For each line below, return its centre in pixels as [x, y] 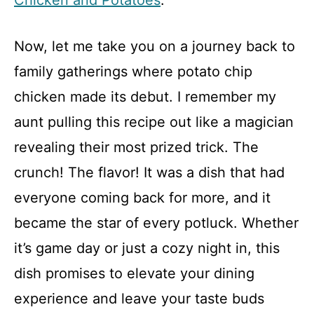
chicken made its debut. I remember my [145, 97]
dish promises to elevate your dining [134, 273]
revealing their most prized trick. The [136, 147]
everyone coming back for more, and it [142, 198]
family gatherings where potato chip [133, 71]
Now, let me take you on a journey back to [155, 46]
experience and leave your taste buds [139, 299]
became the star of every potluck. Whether [156, 223]
